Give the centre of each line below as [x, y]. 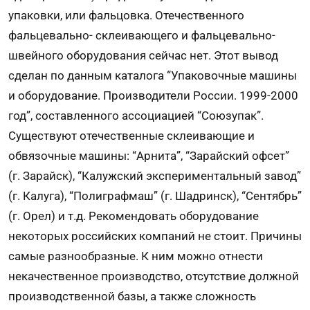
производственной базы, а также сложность [132, 297]
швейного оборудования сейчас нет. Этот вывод [143, 56]
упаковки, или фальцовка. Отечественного [126, 16]
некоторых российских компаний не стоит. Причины [155, 236]
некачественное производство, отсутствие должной [154, 276]
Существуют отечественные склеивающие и [131, 136]
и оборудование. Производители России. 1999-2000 [153, 96]
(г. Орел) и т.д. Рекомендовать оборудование [134, 216]
